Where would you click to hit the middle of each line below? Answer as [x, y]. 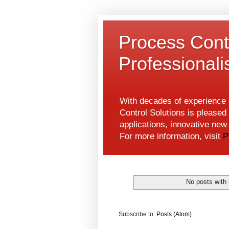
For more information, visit [171, 136]
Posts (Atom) [174, 214]
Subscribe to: [138, 214]
